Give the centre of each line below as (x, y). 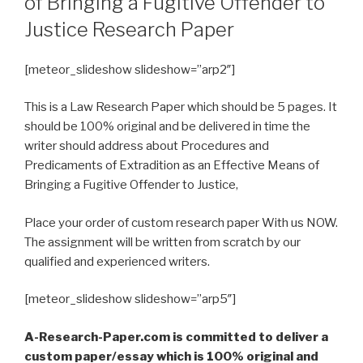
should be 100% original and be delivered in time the (167, 127)
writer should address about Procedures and (147, 146)
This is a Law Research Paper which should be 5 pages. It (181, 107)
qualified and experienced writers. (117, 261)
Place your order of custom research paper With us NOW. (181, 222)
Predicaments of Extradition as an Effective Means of (172, 166)
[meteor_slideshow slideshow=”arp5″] (130, 299)
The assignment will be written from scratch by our (162, 242)
